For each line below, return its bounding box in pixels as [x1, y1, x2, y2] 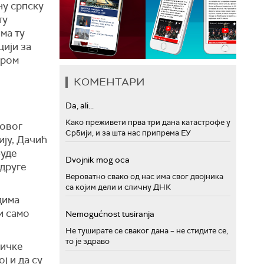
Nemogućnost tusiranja [65, 209, 154, 219]
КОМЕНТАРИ [74, 75, 145, 89]
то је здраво [65, 236, 110, 246]
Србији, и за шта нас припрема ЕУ [65, 128, 191, 138]
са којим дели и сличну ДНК [65, 182, 171, 192]
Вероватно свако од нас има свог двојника [65, 171, 223, 181]
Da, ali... [65, 100, 94, 111]
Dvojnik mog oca [65, 154, 130, 165]
